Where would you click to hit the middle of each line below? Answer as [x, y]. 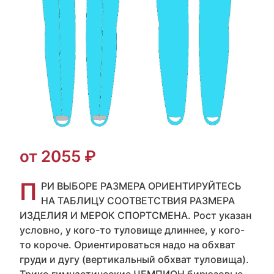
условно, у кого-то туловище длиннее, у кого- [132, 230]
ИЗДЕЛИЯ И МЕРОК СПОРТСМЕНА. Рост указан [135, 215]
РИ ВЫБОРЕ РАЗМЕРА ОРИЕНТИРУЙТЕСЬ [141, 186]
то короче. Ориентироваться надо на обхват [128, 245]
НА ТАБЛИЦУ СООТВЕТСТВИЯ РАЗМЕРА [138, 201]
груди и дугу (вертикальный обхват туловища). [134, 259]
